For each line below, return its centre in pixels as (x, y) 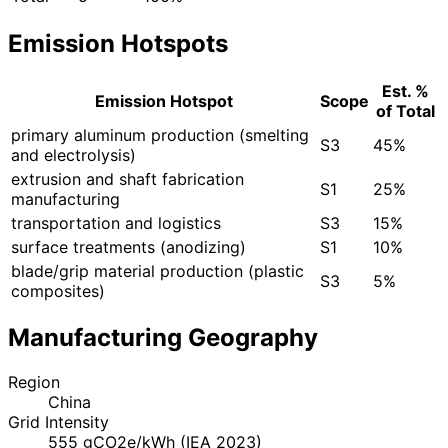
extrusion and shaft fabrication (127, 178)
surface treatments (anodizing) (128, 246)
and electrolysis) (73, 154)
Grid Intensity (58, 422)
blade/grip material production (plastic (157, 270)
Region (34, 382)
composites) (58, 290)
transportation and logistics (116, 222)
